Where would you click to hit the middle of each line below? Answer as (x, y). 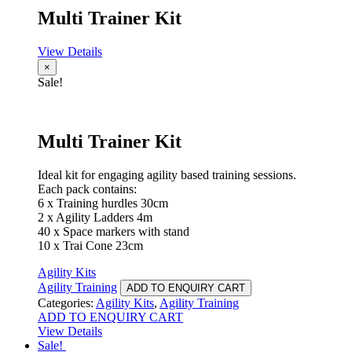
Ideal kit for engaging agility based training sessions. (167, 175)
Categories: (67, 303)
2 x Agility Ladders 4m (95, 218)
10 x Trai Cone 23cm (90, 246)
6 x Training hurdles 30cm (103, 203)
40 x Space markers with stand (114, 232)
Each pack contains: (87, 189)
